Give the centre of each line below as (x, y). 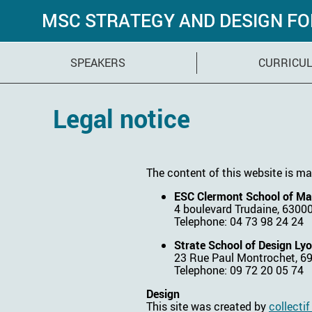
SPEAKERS (98, 62)
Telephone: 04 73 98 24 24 (239, 221)
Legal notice (122, 118)
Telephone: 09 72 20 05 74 (239, 270)
